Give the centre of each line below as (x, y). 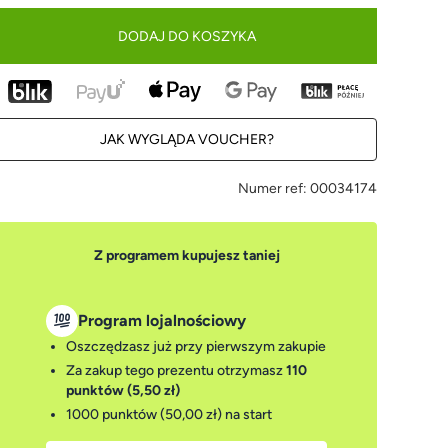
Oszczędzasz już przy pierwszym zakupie (196, 346)
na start (247, 414)
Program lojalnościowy (162, 320)
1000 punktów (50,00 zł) (144, 414)
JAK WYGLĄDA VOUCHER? (186, 139)
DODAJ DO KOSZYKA (186, 36)
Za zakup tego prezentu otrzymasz (176, 370)
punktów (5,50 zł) (123, 390)
